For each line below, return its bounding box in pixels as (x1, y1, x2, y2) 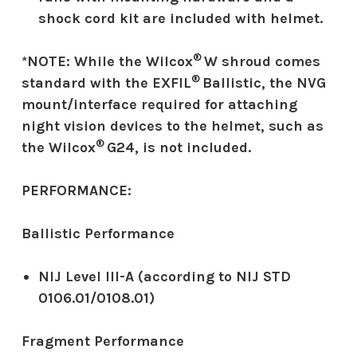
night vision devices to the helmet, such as (22, 116, 324, 135)
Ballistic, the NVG (200, 73, 326, 92)
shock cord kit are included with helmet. (37, 9, 329, 27)
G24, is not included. (104, 138, 251, 156)
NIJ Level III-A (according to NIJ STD (37, 267, 291, 285)
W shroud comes (202, 52, 320, 70)
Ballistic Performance (22, 224, 175, 242)
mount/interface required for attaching (22, 95, 297, 113)
